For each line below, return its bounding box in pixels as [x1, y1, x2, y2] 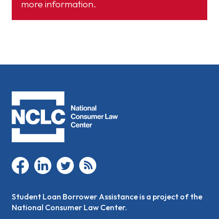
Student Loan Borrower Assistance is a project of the [12, 191, 202, 201]
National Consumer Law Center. [12, 202, 127, 212]
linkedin [51, 156, 75, 166]
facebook [28, 156, 60, 166]
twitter [73, 156, 94, 166]
